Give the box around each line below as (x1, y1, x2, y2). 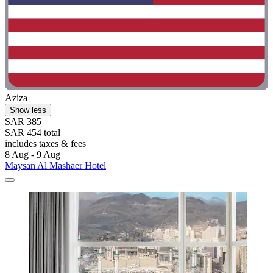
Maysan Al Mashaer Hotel (5, 160, 106, 171)
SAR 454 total (5, 127, 60, 138)
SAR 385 (5, 116, 41, 127)
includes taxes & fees (5, 138, 86, 149)
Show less (10, 105, 46, 115)
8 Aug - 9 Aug (5, 149, 60, 160)
